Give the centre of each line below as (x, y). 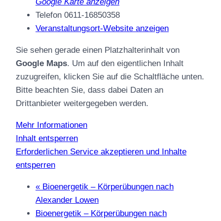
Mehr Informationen (52, 125)
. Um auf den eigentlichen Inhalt (125, 63)
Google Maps (41, 63)
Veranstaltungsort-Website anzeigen (102, 28)
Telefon (49, 15)
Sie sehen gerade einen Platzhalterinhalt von (98, 50)
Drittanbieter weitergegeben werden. (82, 103)
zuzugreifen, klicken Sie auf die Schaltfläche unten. (110, 76)
